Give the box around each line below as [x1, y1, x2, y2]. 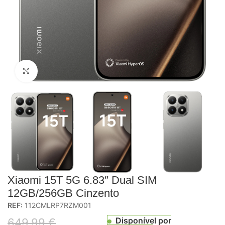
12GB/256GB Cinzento [8, 186, 119, 199]
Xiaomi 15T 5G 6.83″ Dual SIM [8, 173, 157, 186]
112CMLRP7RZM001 [23, 200, 91, 209]
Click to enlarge [37, 66, 93, 75]
